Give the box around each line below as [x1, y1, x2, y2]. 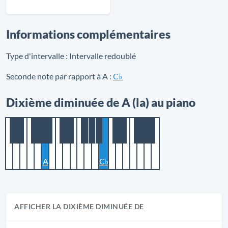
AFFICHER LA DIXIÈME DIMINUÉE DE [14, 203, 144, 211]
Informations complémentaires [6, 27, 170, 41]
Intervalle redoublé [68, 51, 136, 61]
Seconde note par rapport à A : [6, 71, 111, 81]
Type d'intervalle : [6, 51, 68, 61]
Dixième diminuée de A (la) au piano [6, 95, 195, 109]
